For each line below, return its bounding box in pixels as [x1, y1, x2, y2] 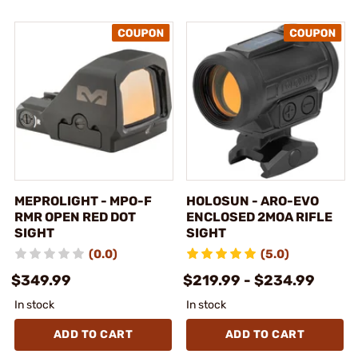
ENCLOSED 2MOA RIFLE [186, 209, 332, 225]
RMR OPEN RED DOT [14, 209, 136, 225]
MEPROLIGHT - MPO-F [14, 193, 152, 209]
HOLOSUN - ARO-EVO [186, 193, 319, 209]
